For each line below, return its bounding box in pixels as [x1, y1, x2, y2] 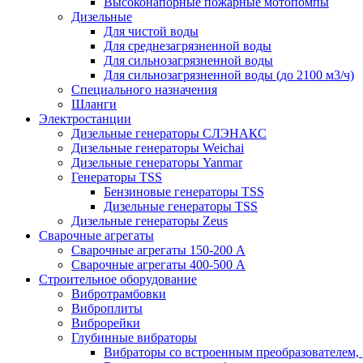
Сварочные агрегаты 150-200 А [71, 242, 246, 257]
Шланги [71, 96, 117, 111]
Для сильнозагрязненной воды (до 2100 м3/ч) [104, 67, 354, 82]
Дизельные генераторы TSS [104, 199, 258, 213]
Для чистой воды [104, 23, 199, 38]
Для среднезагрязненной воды [104, 38, 271, 53]
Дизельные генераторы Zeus [71, 213, 228, 228]
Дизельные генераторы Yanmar [71, 155, 242, 169]
